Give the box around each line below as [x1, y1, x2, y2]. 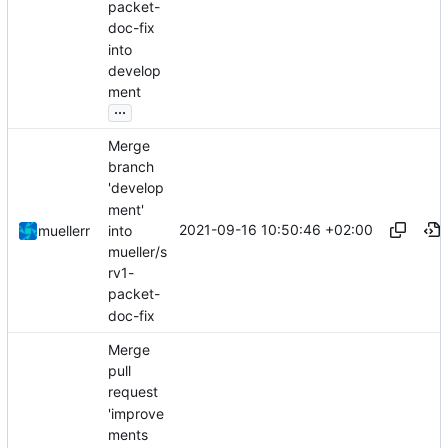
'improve [108, 404, 164, 422]
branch [108, 158, 154, 176]
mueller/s [108, 243, 167, 261]
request [108, 383, 158, 401]
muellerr [38, 222, 90, 240]
